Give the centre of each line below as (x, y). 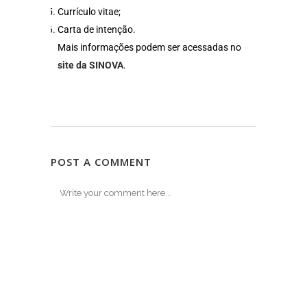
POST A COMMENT (101, 162)
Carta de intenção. (97, 29)
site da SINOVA (90, 65)
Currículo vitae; (89, 12)
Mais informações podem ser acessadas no (149, 47)
